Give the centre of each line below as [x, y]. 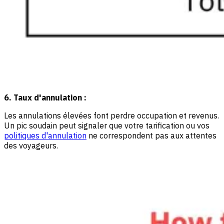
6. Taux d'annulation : [45, 98]
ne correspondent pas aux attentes [151, 136]
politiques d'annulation [45, 136]
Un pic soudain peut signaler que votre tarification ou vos [107, 126]
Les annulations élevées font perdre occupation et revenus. [111, 116]
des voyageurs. [31, 146]
